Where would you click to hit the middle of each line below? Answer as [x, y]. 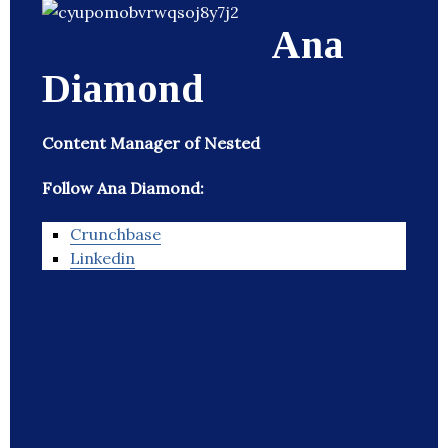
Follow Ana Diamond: [123, 188]
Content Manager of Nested [151, 143]
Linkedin [102, 258]
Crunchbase [115, 234]
